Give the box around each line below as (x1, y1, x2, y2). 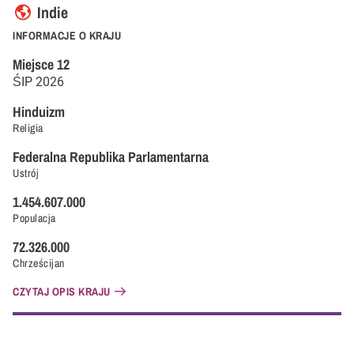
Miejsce (13, 55, 54, 74)
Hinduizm (13, 102, 65, 122)
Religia (13, 121, 43, 135)
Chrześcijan (13, 256, 65, 270)
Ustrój (13, 166, 39, 180)
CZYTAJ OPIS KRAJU (13, 284, 111, 299)
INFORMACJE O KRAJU (13, 28, 121, 43)
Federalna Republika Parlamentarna (13, 147, 209, 167)
